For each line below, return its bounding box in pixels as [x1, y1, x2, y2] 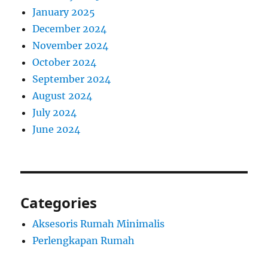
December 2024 [32, 23, 107, 35]
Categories [20, 193, 98, 213]
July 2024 [32, 106, 77, 119]
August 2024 [32, 90, 93, 102]
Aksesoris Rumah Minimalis [32, 218, 165, 230]
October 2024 [32, 56, 97, 69]
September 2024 [32, 73, 111, 86]
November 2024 [32, 39, 109, 52]
